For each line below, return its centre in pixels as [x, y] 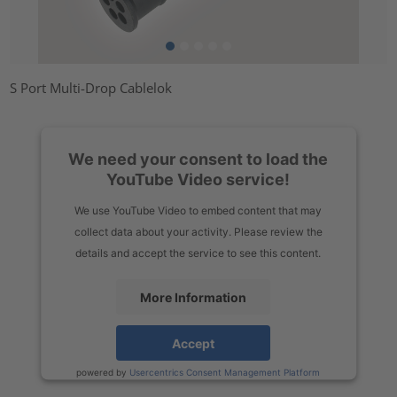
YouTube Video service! [198, 179]
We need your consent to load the [198, 159]
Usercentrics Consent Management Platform [225, 372]
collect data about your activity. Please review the [198, 231]
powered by [103, 372]
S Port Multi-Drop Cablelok [91, 88]
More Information [193, 297]
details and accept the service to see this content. [198, 253]
